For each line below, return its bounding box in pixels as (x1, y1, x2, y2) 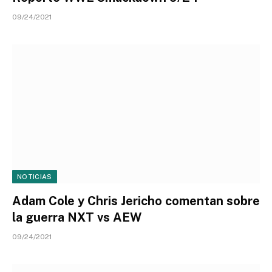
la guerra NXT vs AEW (12, 210, 141, 225)
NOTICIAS (17, 173, 52, 180)
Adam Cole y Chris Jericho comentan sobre (12, 194, 260, 208)
